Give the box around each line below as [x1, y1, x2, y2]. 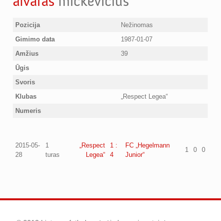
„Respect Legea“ [121, 93, 168, 100]
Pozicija [15, 21, 40, 29]
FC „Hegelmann [125, 142, 170, 149]
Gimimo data [15, 36, 55, 43]
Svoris [15, 78, 36, 86]
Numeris [15, 107, 41, 114]
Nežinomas [121, 21, 153, 29]
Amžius [15, 50, 39, 57]
